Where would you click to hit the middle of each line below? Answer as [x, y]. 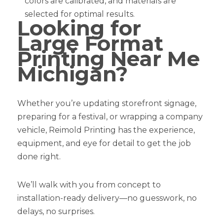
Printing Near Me [109, 59]
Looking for [79, 28]
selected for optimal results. [80, 14]
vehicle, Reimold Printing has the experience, [106, 130]
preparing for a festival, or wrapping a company [110, 117]
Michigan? [73, 74]
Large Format [90, 44]
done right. [39, 157]
